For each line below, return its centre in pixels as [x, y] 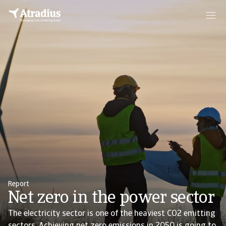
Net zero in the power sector [111, 199]
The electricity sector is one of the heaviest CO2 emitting [112, 214]
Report [19, 184]
